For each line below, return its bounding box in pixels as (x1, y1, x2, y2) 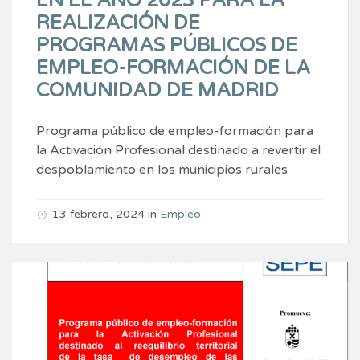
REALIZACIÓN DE (36, 10, 200, 35)
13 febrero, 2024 (52, 207, 145, 221)
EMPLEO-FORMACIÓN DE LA (36, 55, 310, 80)
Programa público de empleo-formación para (36, 122, 313, 139)
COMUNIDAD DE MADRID (36, 78, 279, 102)
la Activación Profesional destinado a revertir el (36, 141, 321, 158)
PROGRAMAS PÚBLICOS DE (36, 33, 297, 57)
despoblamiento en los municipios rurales (36, 161, 288, 178)
